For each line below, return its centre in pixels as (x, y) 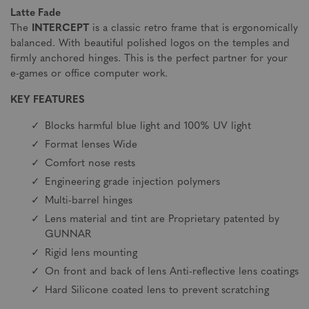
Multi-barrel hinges (89, 201)
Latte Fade (36, 13)
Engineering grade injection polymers (132, 182)
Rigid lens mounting (91, 253)
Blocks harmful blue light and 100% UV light (148, 127)
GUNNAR (68, 235)
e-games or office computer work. (91, 74)
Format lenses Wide (91, 145)
